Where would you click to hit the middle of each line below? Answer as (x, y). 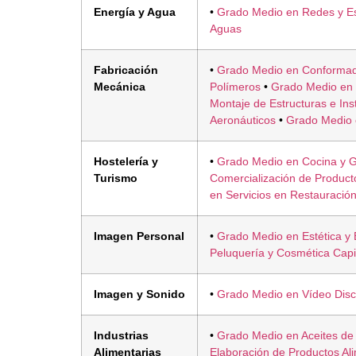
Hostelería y (126, 161)
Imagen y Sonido (139, 294)
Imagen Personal (139, 236)
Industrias (121, 335)
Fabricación (126, 70)
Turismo (116, 178)
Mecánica (120, 86)
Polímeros (235, 86)
